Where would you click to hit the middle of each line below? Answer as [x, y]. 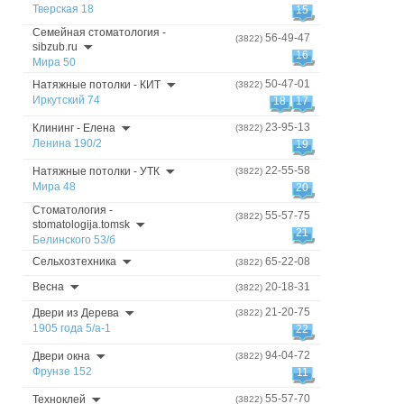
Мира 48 [54, 187]
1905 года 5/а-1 [72, 328]
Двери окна [61, 356]
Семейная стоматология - [99, 32]
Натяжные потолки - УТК [96, 171]
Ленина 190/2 [67, 143]
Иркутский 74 [66, 100]
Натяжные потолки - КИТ [96, 85]
